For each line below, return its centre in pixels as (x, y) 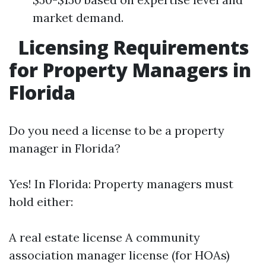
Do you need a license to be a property (117, 130)
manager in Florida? (65, 148)
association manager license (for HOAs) (119, 255)
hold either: (41, 202)
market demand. (78, 18)
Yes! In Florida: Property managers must (121, 184)
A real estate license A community (104, 237)
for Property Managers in (130, 70)
